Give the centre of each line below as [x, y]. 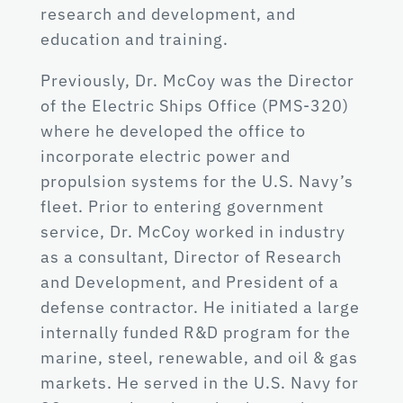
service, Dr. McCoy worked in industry [193, 232]
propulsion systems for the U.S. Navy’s [197, 181]
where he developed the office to [173, 131]
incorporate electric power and [166, 156]
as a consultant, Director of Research [191, 257]
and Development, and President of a [190, 282]
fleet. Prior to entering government [182, 206]
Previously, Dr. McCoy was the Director [197, 81]
